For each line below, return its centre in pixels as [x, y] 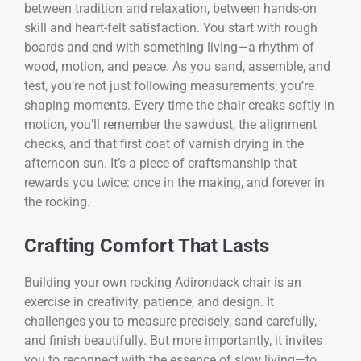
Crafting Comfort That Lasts [147, 245]
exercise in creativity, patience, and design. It [149, 301]
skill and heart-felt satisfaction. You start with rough [171, 27]
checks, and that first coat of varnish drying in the [164, 143]
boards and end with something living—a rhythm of [169, 47]
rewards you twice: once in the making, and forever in [174, 182]
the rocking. [57, 201]
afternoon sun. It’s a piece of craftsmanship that [160, 163]
